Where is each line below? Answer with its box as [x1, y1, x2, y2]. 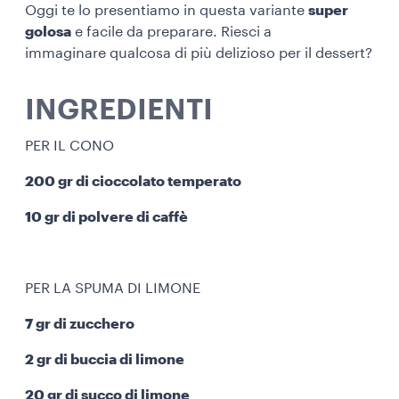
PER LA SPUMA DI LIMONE [25, 281, 204, 296]
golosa [25, 25, 71, 39]
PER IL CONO [25, 139, 114, 153]
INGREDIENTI [25, 96, 213, 125]
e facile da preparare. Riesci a [71, 25, 272, 39]
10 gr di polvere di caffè [25, 210, 188, 224]
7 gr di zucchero [25, 317, 134, 331]
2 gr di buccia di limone [25, 353, 184, 367]
